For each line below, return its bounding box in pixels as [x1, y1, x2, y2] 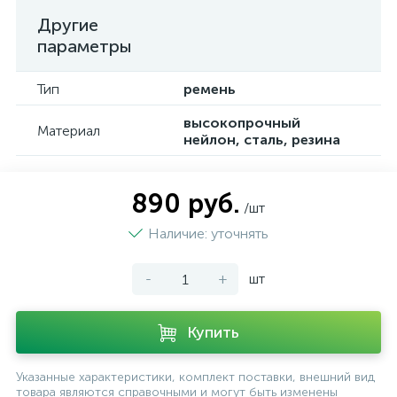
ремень [183, 81, 236, 97]
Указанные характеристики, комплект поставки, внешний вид [16, 370, 375, 385]
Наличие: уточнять [148, 225, 269, 242]
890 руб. [132, 188, 240, 220]
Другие [37, 14, 98, 35]
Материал [37, 122, 100, 139]
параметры [37, 35, 132, 57]
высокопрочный [183, 114, 300, 131]
